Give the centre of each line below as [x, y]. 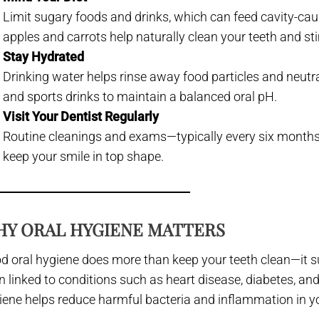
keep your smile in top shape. [84, 156]
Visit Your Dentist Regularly [81, 116]
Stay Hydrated [44, 56]
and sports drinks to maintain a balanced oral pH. [140, 96]
